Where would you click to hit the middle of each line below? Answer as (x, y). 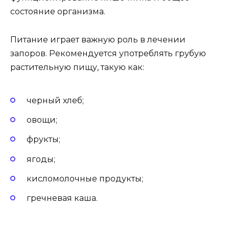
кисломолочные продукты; (85, 178)
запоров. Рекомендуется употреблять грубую (108, 53)
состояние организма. (58, 12)
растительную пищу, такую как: (77, 67)
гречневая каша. (62, 198)
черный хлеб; (55, 100)
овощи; (42, 120)
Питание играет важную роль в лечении (98, 39)
